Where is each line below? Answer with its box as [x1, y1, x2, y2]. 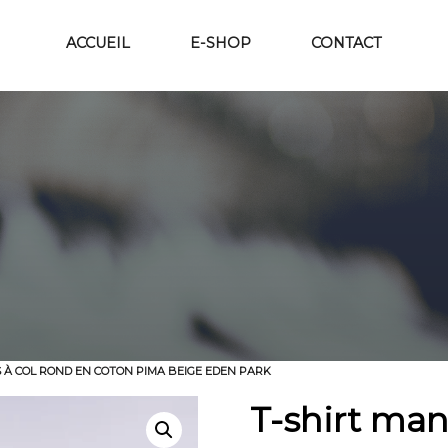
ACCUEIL [66, 34, 130, 52]
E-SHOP [190, 34, 251, 52]
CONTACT [311, 34, 382, 52]
